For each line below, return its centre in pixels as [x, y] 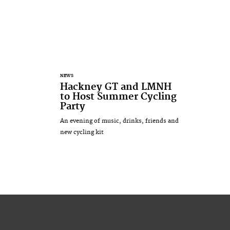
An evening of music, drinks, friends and [119, 121]
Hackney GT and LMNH [116, 87]
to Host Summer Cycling [118, 97]
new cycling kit [82, 132]
